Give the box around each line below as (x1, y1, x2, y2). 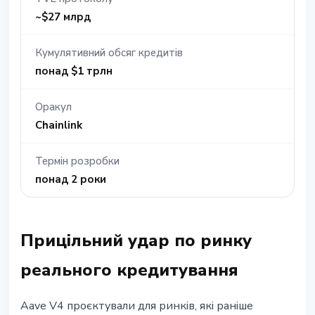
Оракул (35, 100, 72, 115)
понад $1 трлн (35, 64, 112, 79)
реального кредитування (20, 259, 238, 282)
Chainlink (35, 118, 82, 133)
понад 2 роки (35, 172, 106, 187)
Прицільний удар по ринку (20, 229, 252, 252)
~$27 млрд (35, 10, 91, 25)
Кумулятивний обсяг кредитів (35, 46, 183, 60)
